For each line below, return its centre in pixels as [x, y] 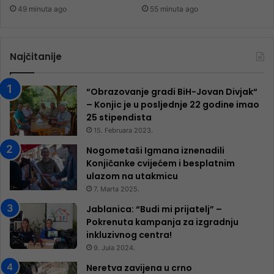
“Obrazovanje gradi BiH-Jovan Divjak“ [172, 91]
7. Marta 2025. [117, 189]
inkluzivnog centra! [129, 235]
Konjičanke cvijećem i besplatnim [161, 164]
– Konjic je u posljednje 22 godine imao [173, 104]
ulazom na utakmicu [132, 176]
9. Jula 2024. [114, 248]
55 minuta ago [174, 9]
